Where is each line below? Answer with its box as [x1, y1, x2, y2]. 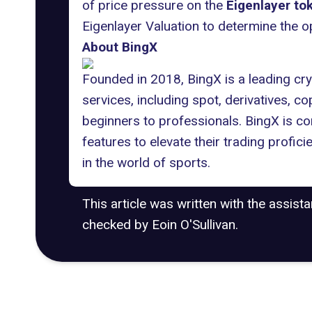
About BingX [81, 39, 157, 55]
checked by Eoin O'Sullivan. [81, 216, 238, 233]
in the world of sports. [81, 155, 210, 171]
